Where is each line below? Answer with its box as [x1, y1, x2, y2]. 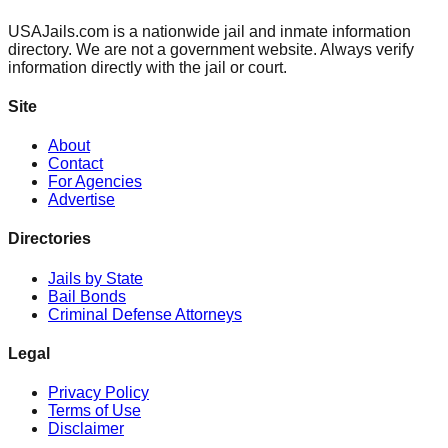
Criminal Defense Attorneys [48, 305, 242, 323]
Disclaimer [48, 420, 124, 438]
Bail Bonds [48, 287, 126, 305]
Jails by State [48, 269, 143, 287]
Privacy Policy [48, 384, 149, 402]
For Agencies [48, 173, 142, 191]
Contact [48, 155, 103, 173]
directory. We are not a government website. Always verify [8, 40, 414, 58]
